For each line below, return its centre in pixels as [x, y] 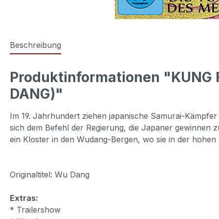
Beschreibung [35, 45]
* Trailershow [35, 209]
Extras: [24, 198]
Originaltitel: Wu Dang [50, 174]
